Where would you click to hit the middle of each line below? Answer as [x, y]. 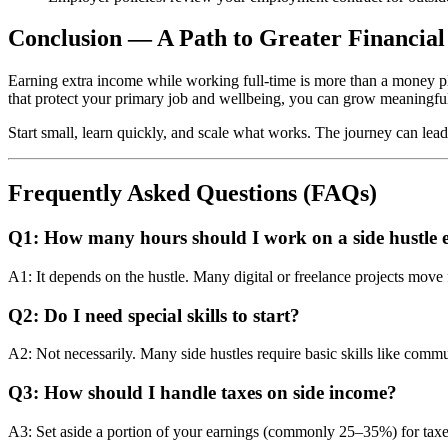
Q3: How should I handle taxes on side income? [202, 392]
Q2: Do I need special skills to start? [154, 315]
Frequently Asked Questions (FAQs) [192, 193]
